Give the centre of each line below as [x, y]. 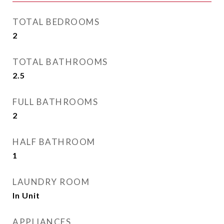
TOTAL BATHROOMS [60, 62]
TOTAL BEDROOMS [56, 22]
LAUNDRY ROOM [51, 182]
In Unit [26, 195]
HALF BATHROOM [54, 142]
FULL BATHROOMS [55, 102]
